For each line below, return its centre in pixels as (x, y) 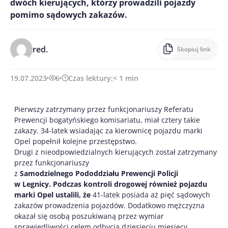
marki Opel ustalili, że (53, 194)
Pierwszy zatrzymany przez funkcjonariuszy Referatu (104, 109)
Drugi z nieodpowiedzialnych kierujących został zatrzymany (116, 152)
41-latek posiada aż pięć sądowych (151, 194)
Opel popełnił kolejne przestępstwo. (76, 141)
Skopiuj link (194, 49)
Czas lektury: (91, 78)
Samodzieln (40, 173)
